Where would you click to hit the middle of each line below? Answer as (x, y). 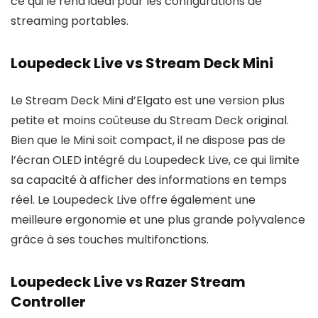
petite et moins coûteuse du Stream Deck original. (150, 120)
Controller (48, 302)
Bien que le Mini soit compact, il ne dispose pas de (148, 140)
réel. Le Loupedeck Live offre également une (133, 200)
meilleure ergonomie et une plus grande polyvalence (158, 220)
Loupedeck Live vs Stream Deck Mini (142, 63)
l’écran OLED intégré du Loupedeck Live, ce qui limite (155, 160)
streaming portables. (70, 21)
